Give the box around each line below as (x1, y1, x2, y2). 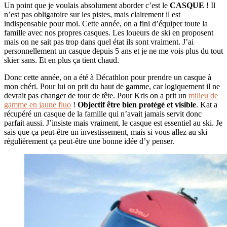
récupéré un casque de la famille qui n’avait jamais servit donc (4, 109, 202, 118)
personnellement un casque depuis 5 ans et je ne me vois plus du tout (4, 46, 223, 55)
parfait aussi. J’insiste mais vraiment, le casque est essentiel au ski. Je (4, 118, 222, 127)
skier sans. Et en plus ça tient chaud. (4, 55, 119, 64)
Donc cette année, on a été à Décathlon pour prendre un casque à (4, 72, 211, 82)
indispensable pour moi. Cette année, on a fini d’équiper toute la (4, 19, 208, 28)
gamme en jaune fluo (4, 100, 71, 109)
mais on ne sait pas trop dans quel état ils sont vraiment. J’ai (4, 37, 194, 46)
